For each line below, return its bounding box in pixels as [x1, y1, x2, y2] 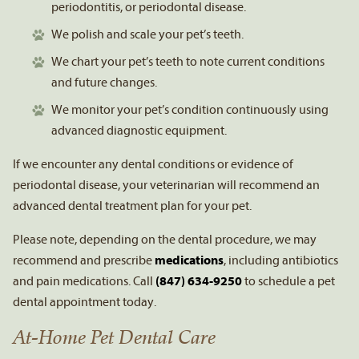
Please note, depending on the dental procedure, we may [13, 232, 317, 247]
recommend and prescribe [13, 252, 155, 268]
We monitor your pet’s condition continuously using [51, 102, 329, 117]
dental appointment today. [13, 294, 156, 309]
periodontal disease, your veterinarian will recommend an [13, 177, 320, 192]
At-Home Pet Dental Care [13, 325, 216, 349]
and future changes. [51, 75, 157, 90]
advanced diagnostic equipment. [51, 123, 227, 138]
